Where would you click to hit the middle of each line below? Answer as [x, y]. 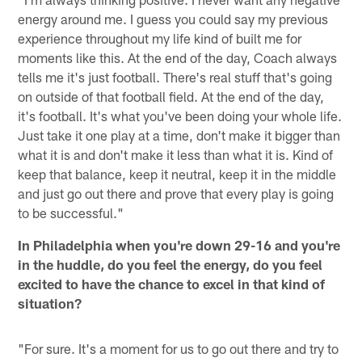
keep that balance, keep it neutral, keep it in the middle [177, 173]
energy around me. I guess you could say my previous [173, 18]
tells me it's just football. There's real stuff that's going [175, 76]
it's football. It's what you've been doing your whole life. [180, 115]
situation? [50, 303]
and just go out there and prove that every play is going [176, 193]
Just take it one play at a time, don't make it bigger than [179, 135]
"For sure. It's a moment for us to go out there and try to [179, 348]
